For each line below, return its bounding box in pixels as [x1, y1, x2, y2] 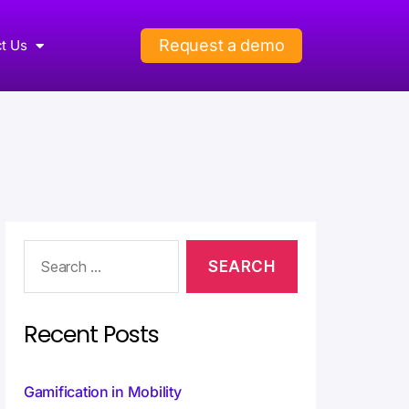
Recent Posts [24, 319, 159, 351]
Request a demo [159, 36, 285, 55]
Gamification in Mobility [24, 383, 182, 402]
